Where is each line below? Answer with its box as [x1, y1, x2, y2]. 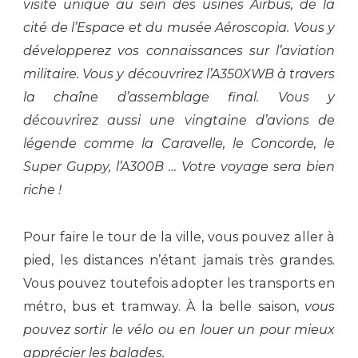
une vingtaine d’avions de [141, 112, 336, 128]
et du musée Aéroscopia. [128, 19, 293, 35]
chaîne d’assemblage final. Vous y [35, 89, 335, 105]
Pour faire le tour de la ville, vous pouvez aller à [23, 229, 335, 245]
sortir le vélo [70, 321, 158, 337]
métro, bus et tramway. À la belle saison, [23, 298, 304, 314]
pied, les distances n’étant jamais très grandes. [23, 252, 335, 268]
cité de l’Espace [23, 19, 129, 35]
